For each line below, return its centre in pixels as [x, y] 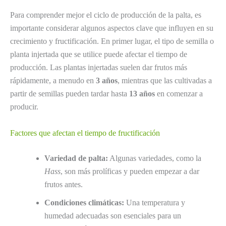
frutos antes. [64, 184]
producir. [24, 107]
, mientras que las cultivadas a [165, 81]
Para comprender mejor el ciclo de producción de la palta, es [106, 15]
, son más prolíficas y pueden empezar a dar [130, 171]
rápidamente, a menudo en [53, 81]
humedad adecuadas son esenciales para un [113, 215]
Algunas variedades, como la [155, 158]
